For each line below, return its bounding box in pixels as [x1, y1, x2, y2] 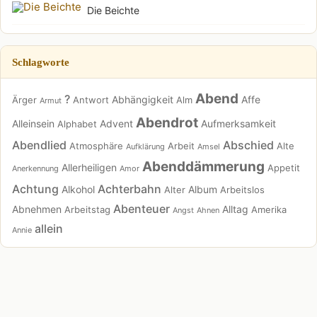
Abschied [223, 137, 274, 152]
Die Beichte [87, 4, 139, 16]
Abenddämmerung [142, 158, 265, 175]
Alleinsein [12, 117, 54, 129]
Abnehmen [12, 202, 62, 215]
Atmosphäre [69, 139, 123, 151]
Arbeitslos [220, 183, 265, 195]
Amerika [251, 203, 287, 215]
